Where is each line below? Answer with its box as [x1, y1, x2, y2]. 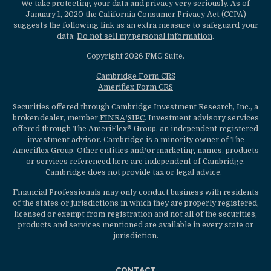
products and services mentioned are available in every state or [18, 221, 253, 230]
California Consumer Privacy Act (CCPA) [98, 10, 246, 19]
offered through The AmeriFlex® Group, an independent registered [13, 125, 258, 134]
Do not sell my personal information [77, 32, 212, 41]
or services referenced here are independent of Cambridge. [26, 157, 245, 166]
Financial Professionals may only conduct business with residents [12, 188, 259, 197]
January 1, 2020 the [25, 10, 99, 19]
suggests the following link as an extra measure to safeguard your [13, 21, 258, 30]
